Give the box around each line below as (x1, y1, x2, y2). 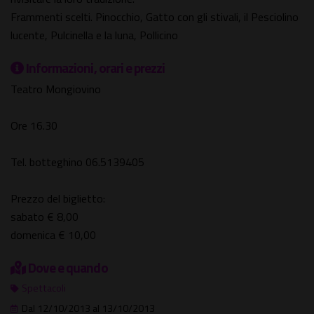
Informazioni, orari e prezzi (26, 57, 165, 78)
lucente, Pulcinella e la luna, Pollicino (11, 27, 178, 44)
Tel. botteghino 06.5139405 (11, 153, 144, 171)
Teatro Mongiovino (11, 81, 101, 98)
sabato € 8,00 (11, 208, 78, 226)
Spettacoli (22, 280, 66, 296)
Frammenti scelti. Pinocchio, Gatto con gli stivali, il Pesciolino (11, 8, 299, 26)
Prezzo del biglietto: (11, 190, 105, 207)
